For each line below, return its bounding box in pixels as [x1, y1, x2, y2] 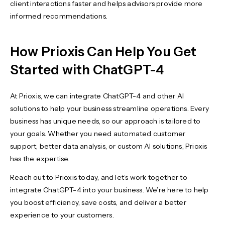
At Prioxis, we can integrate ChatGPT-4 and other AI [10, 91, 184, 100]
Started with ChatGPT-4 [10, 61, 164, 78]
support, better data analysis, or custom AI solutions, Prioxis [10, 141, 207, 151]
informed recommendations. [10, 11, 109, 21]
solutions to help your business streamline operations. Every [10, 103, 209, 113]
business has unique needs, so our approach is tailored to [10, 116, 201, 126]
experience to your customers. [10, 210, 116, 219]
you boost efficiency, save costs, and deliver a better [10, 197, 186, 207]
